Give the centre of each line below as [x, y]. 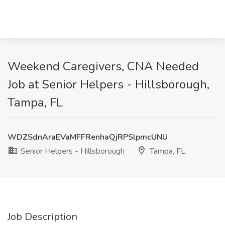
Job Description [42, 217]
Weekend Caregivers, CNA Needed [103, 66]
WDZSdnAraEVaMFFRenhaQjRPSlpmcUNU [88, 137]
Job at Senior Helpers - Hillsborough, [108, 84]
